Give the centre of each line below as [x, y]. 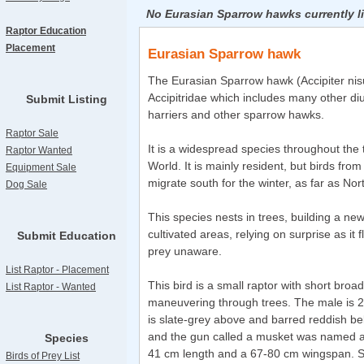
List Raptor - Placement [57, 270]
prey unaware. [185, 251]
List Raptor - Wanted [51, 287]
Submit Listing [66, 99]
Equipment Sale [41, 167]
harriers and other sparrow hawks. [236, 115]
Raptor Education [46, 31]
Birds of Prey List [43, 356]
